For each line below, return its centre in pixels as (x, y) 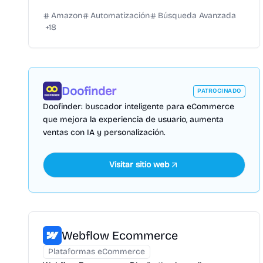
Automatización (120, 16)
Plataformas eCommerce (97, 252)
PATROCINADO (219, 91)
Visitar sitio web (139, 165)
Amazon (67, 16)
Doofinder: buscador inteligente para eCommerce (139, 107)
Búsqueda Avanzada (197, 16)
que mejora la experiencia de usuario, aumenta (133, 119)
